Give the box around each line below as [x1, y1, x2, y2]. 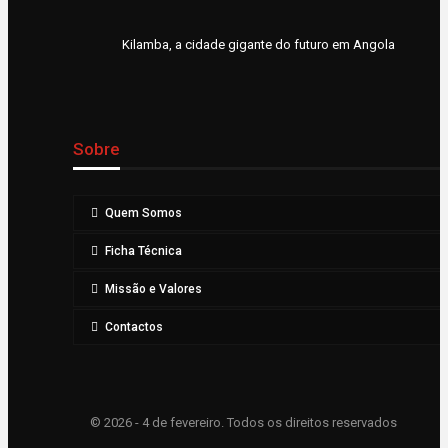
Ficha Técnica [105, 244, 182, 259]
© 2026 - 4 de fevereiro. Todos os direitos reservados [89, 415, 397, 431]
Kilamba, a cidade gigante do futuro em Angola [122, 37, 395, 53]
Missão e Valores [105, 282, 202, 297]
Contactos [105, 320, 163, 335]
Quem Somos [105, 206, 182, 221]
